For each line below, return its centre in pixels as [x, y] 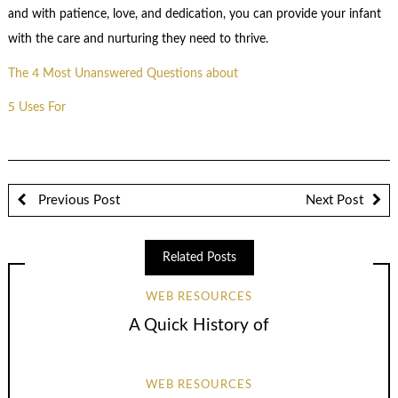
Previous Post [77, 200]
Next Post [334, 200]
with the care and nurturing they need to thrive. [138, 40]
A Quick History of [199, 325]
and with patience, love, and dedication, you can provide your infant [194, 15]
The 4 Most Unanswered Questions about [123, 73]
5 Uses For [36, 108]
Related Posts [199, 257]
